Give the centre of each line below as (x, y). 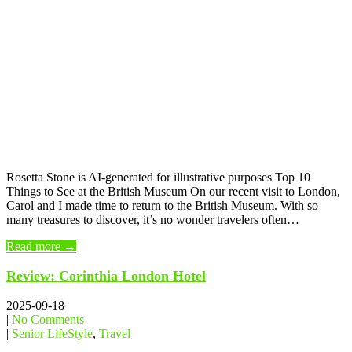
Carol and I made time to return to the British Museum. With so (162, 206)
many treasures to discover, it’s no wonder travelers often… (153, 220)
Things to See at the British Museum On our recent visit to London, (173, 192)
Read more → (41, 247)
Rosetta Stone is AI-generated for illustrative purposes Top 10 (158, 178)
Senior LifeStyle (52, 334)
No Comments (48, 320)
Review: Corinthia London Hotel (106, 276)
